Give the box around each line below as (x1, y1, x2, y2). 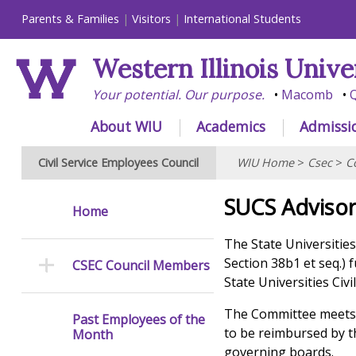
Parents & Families (21, 11, 119, 27)
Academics (195, 116, 265, 136)
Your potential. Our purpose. (91, 86, 265, 104)
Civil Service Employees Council (38, 155, 199, 171)
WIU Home (236, 155, 294, 171)
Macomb (281, 86, 333, 104)
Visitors (131, 11, 171, 27)
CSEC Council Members (72, 257, 210, 275)
